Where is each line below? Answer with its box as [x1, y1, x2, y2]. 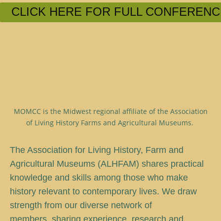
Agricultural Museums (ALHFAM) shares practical [10, 158, 204, 169]
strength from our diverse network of [10, 200, 152, 210]
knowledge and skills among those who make [10, 172, 188, 183]
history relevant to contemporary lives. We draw [10, 186, 197, 196]
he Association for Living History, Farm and [15, 145, 184, 155]
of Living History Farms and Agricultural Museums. [26, 117, 195, 127]
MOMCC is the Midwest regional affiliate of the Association [13, 106, 208, 116]
